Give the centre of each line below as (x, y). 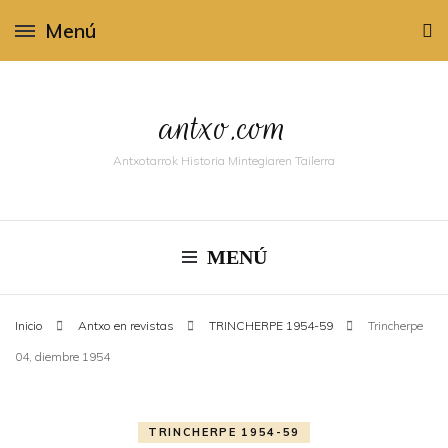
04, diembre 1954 (62, 356)
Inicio (29, 325)
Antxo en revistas (127, 325)
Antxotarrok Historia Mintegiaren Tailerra (224, 160)
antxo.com (224, 127)
